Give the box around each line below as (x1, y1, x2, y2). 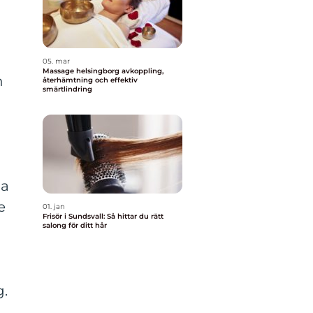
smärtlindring (43, 85, 92, 94)
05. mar (43, 57, 70, 66)
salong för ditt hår (43, 221, 107, 230)
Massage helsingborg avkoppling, (43, 66, 122, 75)
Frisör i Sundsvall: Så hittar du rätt (43, 212, 163, 221)
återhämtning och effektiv (43, 75, 138, 85)
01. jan (43, 202, 65, 211)
